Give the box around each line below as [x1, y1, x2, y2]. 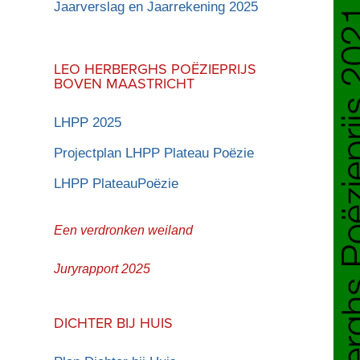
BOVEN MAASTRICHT [54, 72, 195, 93]
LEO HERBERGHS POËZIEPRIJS [54, 58, 257, 79]
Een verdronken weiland [54, 223, 194, 237]
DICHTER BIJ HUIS [54, 312, 174, 333]
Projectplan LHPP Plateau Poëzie [54, 145, 255, 161]
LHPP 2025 [54, 114, 122, 130]
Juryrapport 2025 [54, 261, 151, 276]
